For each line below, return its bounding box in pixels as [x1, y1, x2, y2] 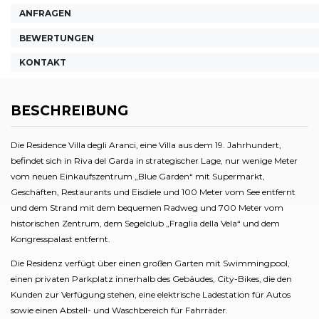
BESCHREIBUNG [11, 103, 128, 120]
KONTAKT [19, 56, 66, 68]
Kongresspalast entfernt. [11, 234, 110, 244]
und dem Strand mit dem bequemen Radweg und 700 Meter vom [11, 202, 283, 213]
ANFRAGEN [19, 8, 71, 19]
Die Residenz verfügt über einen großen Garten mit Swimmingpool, [11, 258, 290, 268]
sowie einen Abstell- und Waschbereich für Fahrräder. [11, 305, 228, 315]
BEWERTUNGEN [19, 32, 94, 43]
